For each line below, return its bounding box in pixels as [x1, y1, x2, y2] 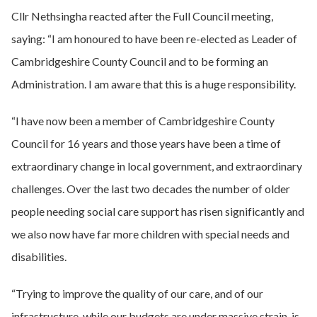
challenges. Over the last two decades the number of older [11, 182, 290, 195]
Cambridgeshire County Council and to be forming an [11, 54, 268, 68]
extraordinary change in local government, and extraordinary [11, 159, 302, 173]
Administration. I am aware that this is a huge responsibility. [11, 77, 296, 91]
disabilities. [11, 250, 67, 263]
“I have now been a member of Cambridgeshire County [11, 114, 275, 127]
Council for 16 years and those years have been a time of [11, 137, 281, 150]
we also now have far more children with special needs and [11, 227, 289, 241]
